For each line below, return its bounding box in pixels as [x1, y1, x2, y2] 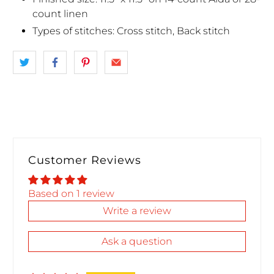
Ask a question [102, 235, 172, 248]
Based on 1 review [28, 188, 115, 200]
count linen [32, 8, 89, 20]
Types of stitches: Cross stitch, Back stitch [32, 25, 231, 37]
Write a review [103, 205, 171, 217]
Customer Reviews [28, 154, 142, 168]
